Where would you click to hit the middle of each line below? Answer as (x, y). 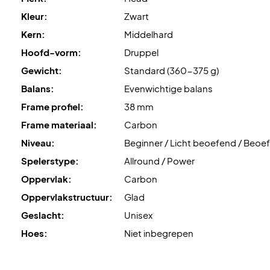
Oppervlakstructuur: (67, 196)
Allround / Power (159, 160)
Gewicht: (42, 70)
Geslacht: (43, 215)
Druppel (141, 52)
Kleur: (34, 16)
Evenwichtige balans (168, 88)
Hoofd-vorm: (51, 52)
